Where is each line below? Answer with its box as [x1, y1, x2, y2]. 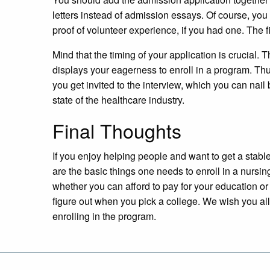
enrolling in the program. [52, 209, 156, 223]
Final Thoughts [52, 116, 181, 144]
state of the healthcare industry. [52, 92, 187, 107]
